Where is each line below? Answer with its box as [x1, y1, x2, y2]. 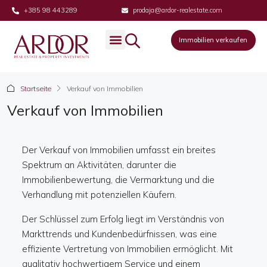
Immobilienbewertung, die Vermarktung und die [22, 174, 215, 186]
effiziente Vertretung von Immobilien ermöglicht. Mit [22, 243, 233, 255]
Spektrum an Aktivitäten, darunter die [22, 159, 176, 171]
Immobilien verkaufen [179, 36, 248, 44]
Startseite [20, 84, 51, 94]
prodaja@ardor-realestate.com [132, 6, 222, 14]
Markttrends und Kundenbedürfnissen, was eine [22, 228, 217, 240]
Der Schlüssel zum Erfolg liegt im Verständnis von [22, 213, 224, 225]
